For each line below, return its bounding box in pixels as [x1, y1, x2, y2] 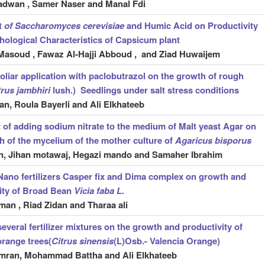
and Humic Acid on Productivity [124, 19, 258, 33]
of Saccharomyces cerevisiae [4, 19, 124, 33]
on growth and [185, 170, 246, 183]
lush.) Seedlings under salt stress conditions [50, 83, 239, 97]
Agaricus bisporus [174, 134, 251, 147]
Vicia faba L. [73, 184, 124, 198]
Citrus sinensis [51, 234, 114, 248]
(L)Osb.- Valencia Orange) [113, 234, 220, 248]
